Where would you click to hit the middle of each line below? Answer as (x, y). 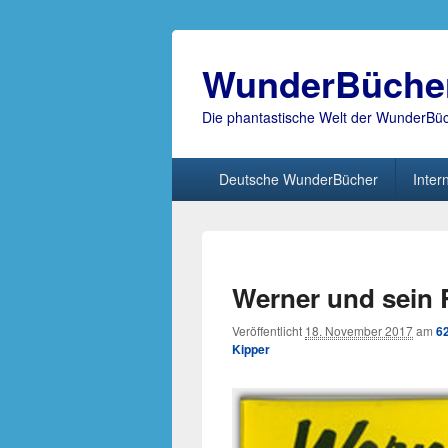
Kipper (251, 349)
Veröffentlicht (268, 330)
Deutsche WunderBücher (298, 179)
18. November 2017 (359, 330)
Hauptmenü (212, 167)
